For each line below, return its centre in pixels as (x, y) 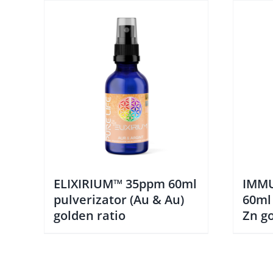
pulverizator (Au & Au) (119, 200)
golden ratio (90, 215)
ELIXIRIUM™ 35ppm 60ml (125, 184)
